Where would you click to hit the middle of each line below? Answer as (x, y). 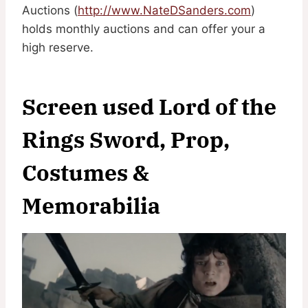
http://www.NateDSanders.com (164, 10)
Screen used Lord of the (149, 106)
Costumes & (86, 172)
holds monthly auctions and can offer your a (144, 29)
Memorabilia (91, 205)
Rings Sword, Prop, (126, 139)
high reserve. (58, 47)
